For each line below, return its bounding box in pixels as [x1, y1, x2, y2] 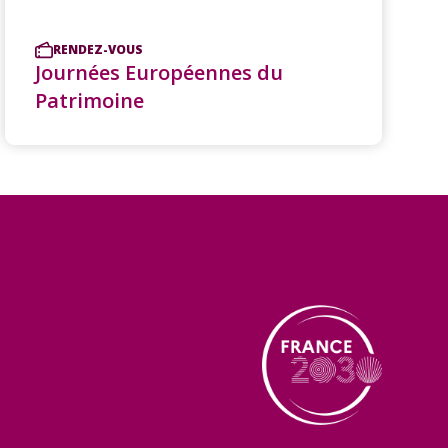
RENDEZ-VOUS [52, 40, 143, 58]
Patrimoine [34, 86, 144, 114]
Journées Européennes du [34, 58, 283, 86]
